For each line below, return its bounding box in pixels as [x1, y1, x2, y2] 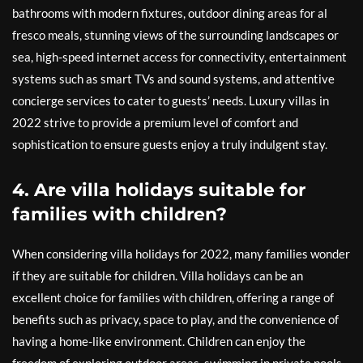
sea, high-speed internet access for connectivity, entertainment [12, 49, 347, 64]
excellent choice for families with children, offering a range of [12, 290, 334, 305]
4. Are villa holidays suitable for [12, 179, 305, 201]
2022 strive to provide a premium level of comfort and [12, 115, 298, 130]
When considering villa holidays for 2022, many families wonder [12, 246, 350, 261]
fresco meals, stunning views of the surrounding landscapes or [12, 28, 339, 42]
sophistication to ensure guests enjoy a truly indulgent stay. [12, 137, 327, 152]
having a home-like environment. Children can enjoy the [12, 334, 305, 348]
